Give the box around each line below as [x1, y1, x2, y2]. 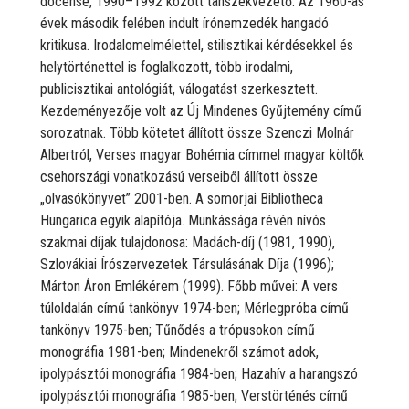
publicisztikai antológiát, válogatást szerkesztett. [40, 79, 318, 98]
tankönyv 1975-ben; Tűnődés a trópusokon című [40, 320, 315, 339]
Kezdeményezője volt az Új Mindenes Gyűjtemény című [40, 101, 362, 120]
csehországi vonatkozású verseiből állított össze [40, 167, 318, 185]
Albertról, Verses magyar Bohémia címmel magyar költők [40, 145, 364, 163]
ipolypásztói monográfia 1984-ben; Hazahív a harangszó [40, 364, 358, 383]
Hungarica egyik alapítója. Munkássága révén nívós [40, 211, 326, 229]
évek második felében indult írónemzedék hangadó [40, 14, 329, 32]
